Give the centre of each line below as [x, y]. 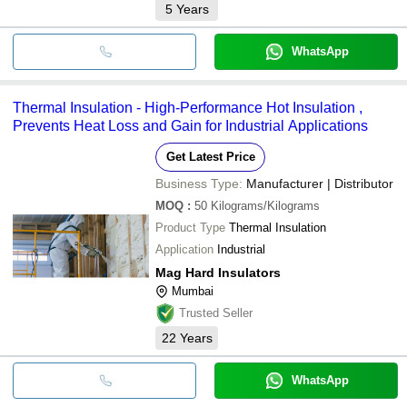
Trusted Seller [216, 313]
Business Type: [199, 183]
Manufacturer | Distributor [320, 183]
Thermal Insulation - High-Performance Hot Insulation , [188, 107]
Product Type [190, 227]
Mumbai [193, 291]
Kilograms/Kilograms [265, 205]
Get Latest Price [210, 156]
